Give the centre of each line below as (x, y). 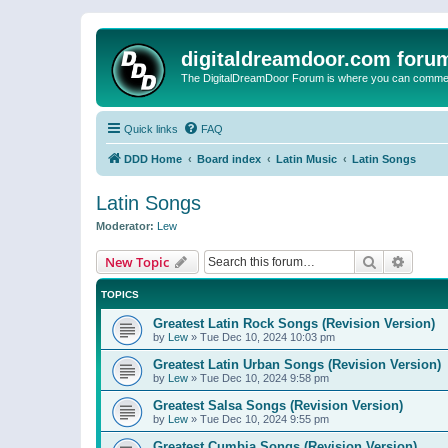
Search (398, 260)
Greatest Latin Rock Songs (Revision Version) (294, 323)
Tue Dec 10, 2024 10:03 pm (267, 336)
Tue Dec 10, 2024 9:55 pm (264, 418)
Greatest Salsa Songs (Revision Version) (278, 405)
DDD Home (153, 159)
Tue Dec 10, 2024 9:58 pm (264, 377)
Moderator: (125, 226)
